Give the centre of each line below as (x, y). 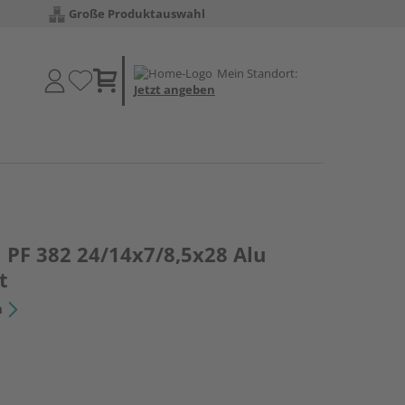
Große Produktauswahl (137, 14)
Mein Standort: (257, 73)
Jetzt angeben (174, 89)
